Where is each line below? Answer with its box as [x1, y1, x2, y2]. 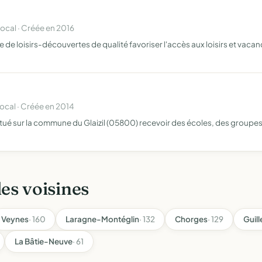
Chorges [175, 214, 208, 224]
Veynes [1, 214, 29, 224]
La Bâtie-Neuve [15, 236, 73, 246]
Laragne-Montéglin [65, 214, 139, 224]
